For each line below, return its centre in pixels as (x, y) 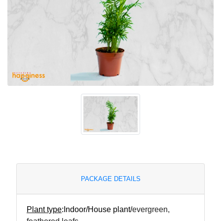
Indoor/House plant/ (98, 209)
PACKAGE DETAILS (110, 179)
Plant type (44, 209)
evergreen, (151, 209)
